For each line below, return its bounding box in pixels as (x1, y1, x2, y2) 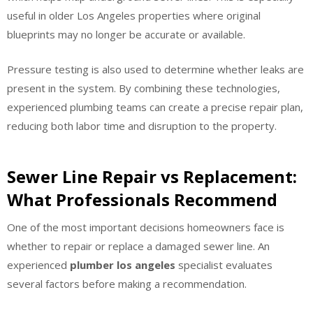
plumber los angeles (70, 258, 175, 272)
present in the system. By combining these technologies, (7, 80, 280, 95)
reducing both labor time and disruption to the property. (7, 118, 277, 133)
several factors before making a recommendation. (7, 277, 247, 291)
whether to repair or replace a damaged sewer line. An (7, 239, 270, 253)
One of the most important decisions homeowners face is (7, 220, 284, 234)
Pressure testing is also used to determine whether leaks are (7, 61, 304, 76)
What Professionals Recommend (7, 188, 277, 211)
